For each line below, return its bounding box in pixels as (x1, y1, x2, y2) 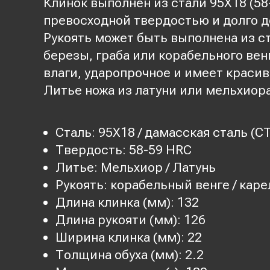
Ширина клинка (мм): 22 (55, 230, 202, 245)
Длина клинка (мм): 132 (55, 195, 199, 210)
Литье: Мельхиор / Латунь (55, 160, 216, 175)
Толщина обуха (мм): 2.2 (55, 247, 204, 262)
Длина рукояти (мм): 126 (55, 212, 206, 227)
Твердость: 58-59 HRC (55, 142, 192, 157)
